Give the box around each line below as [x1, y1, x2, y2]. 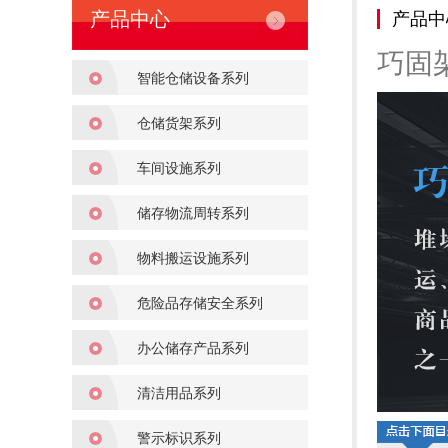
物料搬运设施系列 [137, 248, 249, 267]
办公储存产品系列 [137, 338, 249, 357]
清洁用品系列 [137, 383, 221, 402]
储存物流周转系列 [137, 203, 249, 222]
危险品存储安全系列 [137, 293, 263, 312]
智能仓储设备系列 [137, 68, 249, 87]
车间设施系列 [137, 158, 221, 177]
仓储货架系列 [137, 113, 221, 132]
